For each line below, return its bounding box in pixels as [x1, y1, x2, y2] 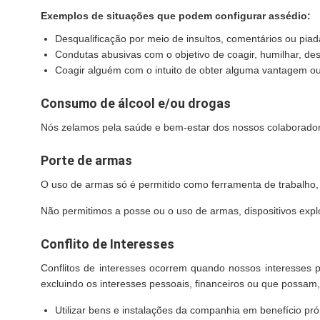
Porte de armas [41, 153, 132, 168]
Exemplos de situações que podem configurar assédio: [41, 10, 311, 21]
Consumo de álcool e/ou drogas [41, 96, 231, 111]
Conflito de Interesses [41, 236, 174, 251]
